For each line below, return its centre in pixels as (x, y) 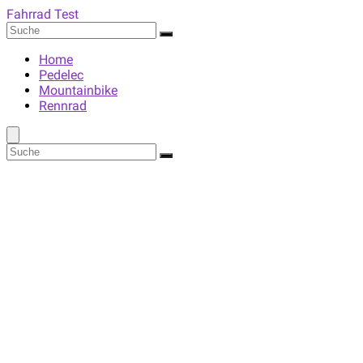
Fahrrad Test (43, 14)
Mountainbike (78, 90)
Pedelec (61, 75)
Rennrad (63, 106)
